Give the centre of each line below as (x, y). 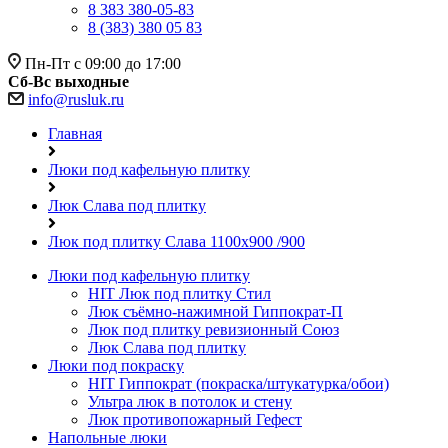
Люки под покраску (116, 365)
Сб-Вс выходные (68, 81)
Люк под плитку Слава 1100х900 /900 (176, 241)
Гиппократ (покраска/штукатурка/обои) (252, 383)
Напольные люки (107, 437)
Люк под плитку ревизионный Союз (213, 329)
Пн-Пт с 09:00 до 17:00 (103, 63)
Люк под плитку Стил (193, 293)
